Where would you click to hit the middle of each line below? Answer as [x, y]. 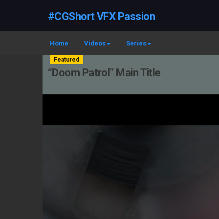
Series [136, 43]
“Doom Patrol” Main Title [104, 73]
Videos [95, 43]
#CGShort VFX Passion [101, 16]
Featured [66, 60]
